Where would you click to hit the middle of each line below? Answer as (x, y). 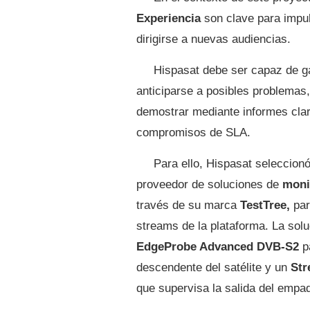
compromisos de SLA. (193, 132)
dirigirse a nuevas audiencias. (213, 39)
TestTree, (265, 205)
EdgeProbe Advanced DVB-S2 (218, 246)
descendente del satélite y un (213, 267)
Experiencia (168, 18)
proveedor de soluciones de (209, 184)
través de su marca (188, 205)
